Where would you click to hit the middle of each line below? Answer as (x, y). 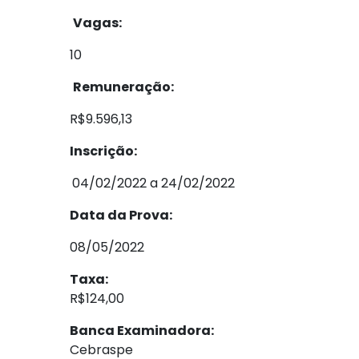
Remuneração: (123, 87)
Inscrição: (103, 151)
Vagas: (97, 23)
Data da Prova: (121, 215)
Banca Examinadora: (142, 331)
